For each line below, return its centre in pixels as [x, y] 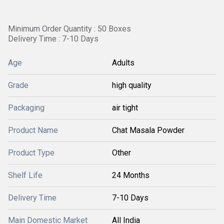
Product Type [31, 153]
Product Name [33, 130]
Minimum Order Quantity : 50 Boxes [69, 29]
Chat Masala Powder [148, 130]
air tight [125, 108]
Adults [123, 63]
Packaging [26, 108]
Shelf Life [25, 175]
